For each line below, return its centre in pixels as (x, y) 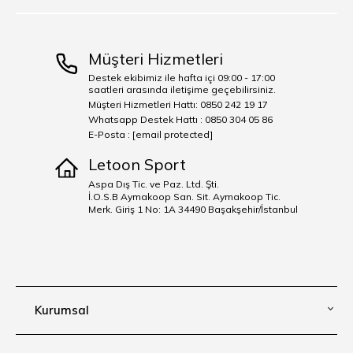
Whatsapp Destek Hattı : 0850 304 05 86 (180, 119)
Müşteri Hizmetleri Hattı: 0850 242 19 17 (178, 104)
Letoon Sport (137, 164)
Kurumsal (62, 310)
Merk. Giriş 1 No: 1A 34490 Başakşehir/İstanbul (193, 209)
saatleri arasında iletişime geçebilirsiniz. (182, 89)
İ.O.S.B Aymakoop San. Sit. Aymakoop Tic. (184, 196)
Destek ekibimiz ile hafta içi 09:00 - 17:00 (181, 77)
